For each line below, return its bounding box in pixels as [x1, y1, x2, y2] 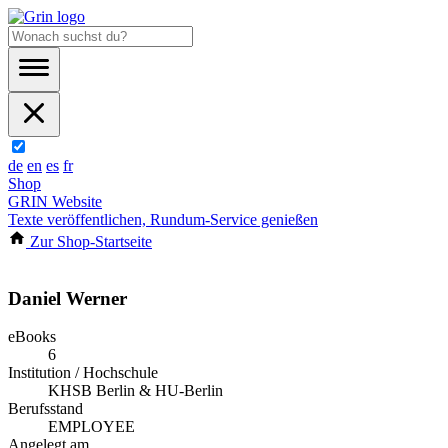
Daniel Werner [8, 287, 127, 309]
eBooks [8, 328, 56, 346]
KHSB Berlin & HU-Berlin [48, 382, 223, 400]
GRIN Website [8, 193, 102, 210]
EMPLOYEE [48, 418, 135, 436]
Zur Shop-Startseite [26, 233, 152, 250]
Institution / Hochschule [8, 364, 158, 382]
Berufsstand [8, 400, 83, 418]
